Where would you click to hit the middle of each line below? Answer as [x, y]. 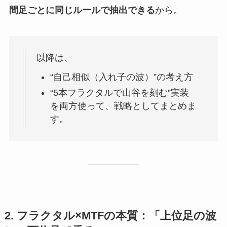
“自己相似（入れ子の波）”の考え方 [121, 77]
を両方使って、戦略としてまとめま [123, 106]
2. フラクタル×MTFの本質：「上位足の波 [110, 216]
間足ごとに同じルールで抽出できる [82, 10]
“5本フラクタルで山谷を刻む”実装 [119, 92]
